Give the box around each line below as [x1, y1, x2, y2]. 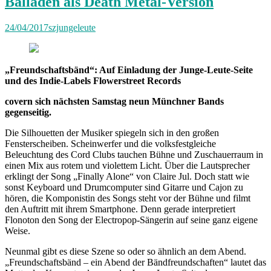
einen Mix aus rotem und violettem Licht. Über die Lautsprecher [5, 160, 250, 171]
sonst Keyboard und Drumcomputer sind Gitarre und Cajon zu [5, 182, 243, 193]
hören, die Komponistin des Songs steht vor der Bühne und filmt [5, 193, 250, 204]
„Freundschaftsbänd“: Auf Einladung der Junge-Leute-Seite [5, 65, 253, 76]
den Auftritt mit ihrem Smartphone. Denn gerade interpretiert [5, 204, 235, 215]
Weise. [5, 226, 30, 237]
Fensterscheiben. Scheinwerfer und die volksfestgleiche [5, 139, 216, 149]
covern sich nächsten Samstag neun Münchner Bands [5, 96, 224, 107]
